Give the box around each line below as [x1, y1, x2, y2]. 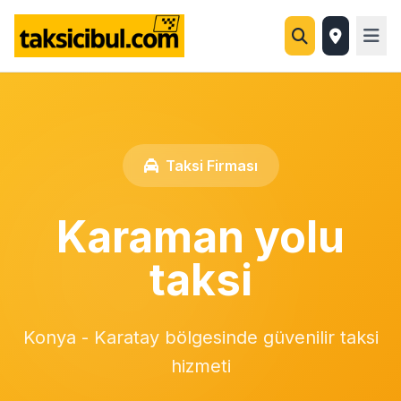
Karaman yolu [56, 210, 345, 263]
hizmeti [170, 355, 231, 377]
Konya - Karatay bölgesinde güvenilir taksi [22, 327, 379, 348]
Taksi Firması [165, 157, 258, 175]
